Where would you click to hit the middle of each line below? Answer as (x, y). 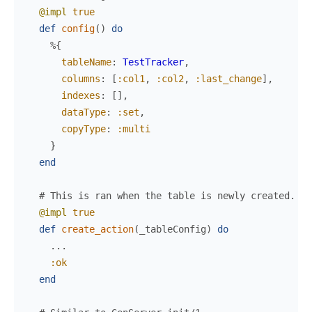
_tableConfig (173, 229)
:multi (134, 129)
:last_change (228, 79)
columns (81, 79)
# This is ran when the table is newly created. (167, 196)
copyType (84, 129)
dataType (84, 112)
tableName (86, 62)
